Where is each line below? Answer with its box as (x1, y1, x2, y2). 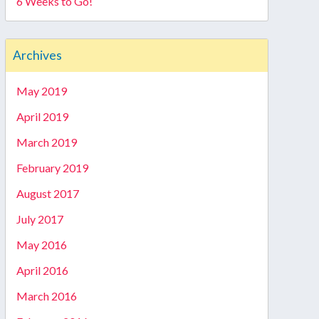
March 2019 (16, 135, 77, 149)
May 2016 (16, 238, 67, 251)
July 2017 (16, 212, 63, 226)
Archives (12, 48, 62, 63)
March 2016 (16, 289, 77, 303)
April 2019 (16, 110, 68, 123)
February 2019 (16, 161, 88, 174)
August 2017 (16, 187, 79, 200)
